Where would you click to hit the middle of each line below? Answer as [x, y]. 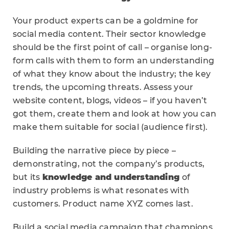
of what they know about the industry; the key [112, 74]
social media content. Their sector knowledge [109, 34]
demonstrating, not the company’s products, [109, 164]
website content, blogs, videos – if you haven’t [110, 100]
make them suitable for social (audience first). [110, 127]
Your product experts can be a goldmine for [106, 20]
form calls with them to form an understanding [114, 60]
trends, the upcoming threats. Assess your [103, 87]
